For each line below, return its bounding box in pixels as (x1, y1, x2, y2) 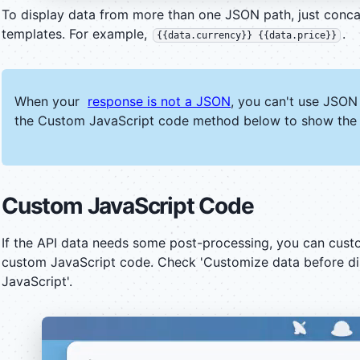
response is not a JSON (88, 93, 231, 110)
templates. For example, (2, 26, 151, 43)
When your (14, 93, 88, 110)
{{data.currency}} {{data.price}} (157, 30, 337, 42)
